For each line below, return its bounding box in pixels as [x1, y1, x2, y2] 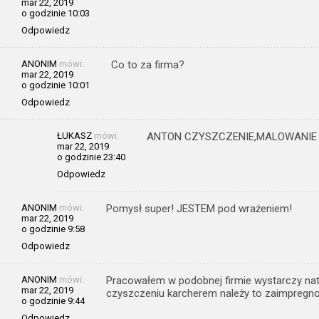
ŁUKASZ [57, 130, 92, 141]
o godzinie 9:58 [21, 223, 85, 234]
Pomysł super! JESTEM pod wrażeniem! [106, 202, 292, 215]
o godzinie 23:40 [57, 151, 125, 162]
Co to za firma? [111, 58, 184, 71]
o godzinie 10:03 [21, 7, 90, 19]
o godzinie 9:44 [21, 295, 85, 306]
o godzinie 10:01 [21, 79, 90, 90]
